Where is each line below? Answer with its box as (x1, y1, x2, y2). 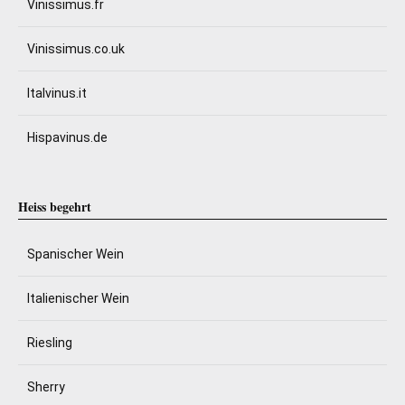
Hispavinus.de (27, 130, 108, 145)
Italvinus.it (27, 86, 87, 100)
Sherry (27, 380, 65, 394)
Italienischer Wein (27, 291, 129, 306)
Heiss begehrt (18, 197, 91, 216)
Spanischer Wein (27, 247, 124, 261)
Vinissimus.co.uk (27, 42, 125, 56)
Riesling (27, 335, 72, 350)
